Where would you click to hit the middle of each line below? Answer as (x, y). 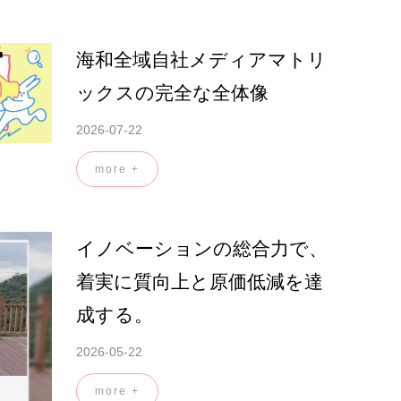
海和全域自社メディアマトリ (201, 60)
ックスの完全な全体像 (172, 93)
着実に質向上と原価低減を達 (200, 282)
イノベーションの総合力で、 (202, 248)
